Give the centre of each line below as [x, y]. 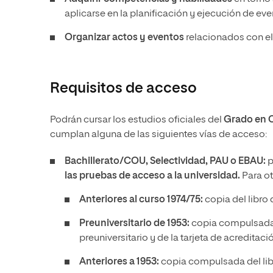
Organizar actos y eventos [124, 38]
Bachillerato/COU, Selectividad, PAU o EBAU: [166, 161]
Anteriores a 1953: [120, 262]
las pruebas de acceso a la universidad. [153, 176]
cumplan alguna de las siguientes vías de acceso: [159, 135]
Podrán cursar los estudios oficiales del [137, 120]
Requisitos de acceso [123, 88]
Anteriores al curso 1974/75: [142, 200]
